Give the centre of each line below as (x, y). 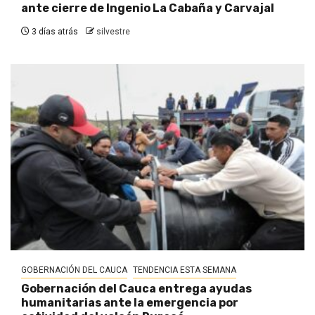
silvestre (113, 31)
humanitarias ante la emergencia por (130, 302)
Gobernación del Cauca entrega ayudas (136, 288)
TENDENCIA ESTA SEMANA (185, 270)
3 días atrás (54, 31)
